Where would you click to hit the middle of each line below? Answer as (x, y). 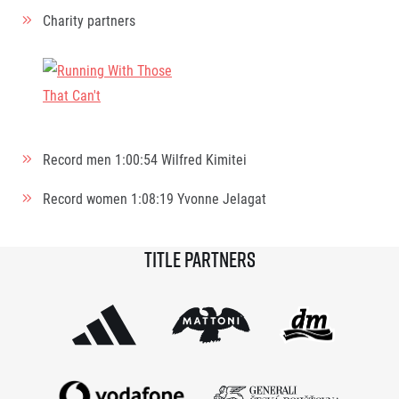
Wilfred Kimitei (204, 159)
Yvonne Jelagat (222, 198)
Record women (87, 198)
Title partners (199, 259)
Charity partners (89, 20)
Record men (79, 159)
